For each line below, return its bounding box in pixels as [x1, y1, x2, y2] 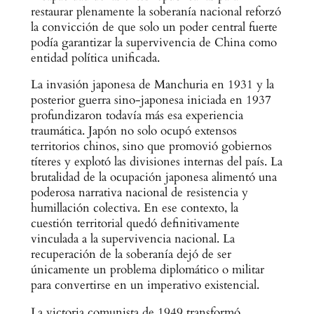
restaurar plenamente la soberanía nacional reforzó [30, 3, 281, 20]
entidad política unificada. [30, 49, 160, 66]
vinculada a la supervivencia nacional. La [30, 231, 235, 247]
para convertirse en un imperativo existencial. [30, 277, 259, 294]
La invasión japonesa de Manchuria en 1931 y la [30, 76, 274, 93]
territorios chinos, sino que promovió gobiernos [30, 138, 272, 155]
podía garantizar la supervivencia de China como [30, 34, 277, 50]
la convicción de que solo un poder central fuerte [30, 18, 278, 35]
